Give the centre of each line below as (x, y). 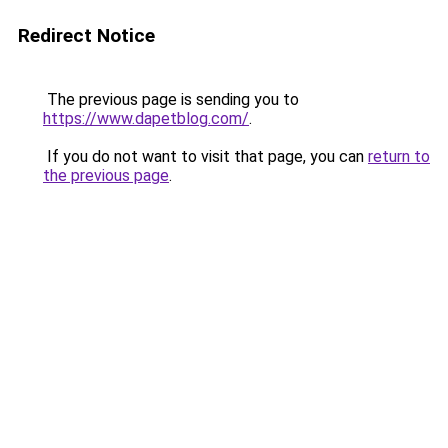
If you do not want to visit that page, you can (205, 156)
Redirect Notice (86, 35)
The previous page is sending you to (171, 99)
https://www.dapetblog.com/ (146, 118)
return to (399, 156)
